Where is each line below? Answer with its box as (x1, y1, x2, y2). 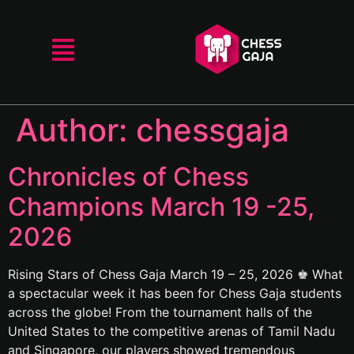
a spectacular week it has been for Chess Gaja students (8, 284, 341, 301)
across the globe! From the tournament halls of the (8, 303, 312, 320)
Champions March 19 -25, (8, 190, 314, 222)
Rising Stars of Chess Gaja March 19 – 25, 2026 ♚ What (8, 265, 343, 282)
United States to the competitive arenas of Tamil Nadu (8, 322, 335, 339)
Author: (16, 110, 136, 149)
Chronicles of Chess (8, 160, 249, 192)
